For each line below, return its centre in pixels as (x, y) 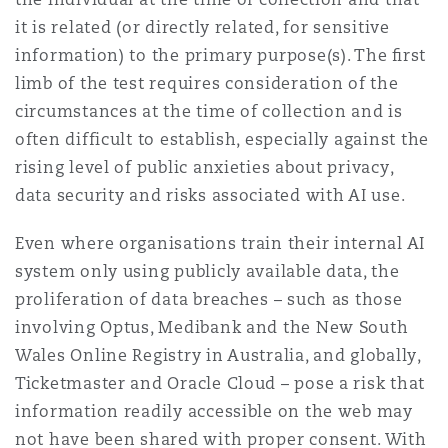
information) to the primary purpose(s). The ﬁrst (221, 55)
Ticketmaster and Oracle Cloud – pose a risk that (220, 383)
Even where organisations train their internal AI (220, 243)
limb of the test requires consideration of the (207, 83)
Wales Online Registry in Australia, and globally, (218, 355)
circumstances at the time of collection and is (209, 111)
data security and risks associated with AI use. (210, 195)
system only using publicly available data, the (207, 271)
